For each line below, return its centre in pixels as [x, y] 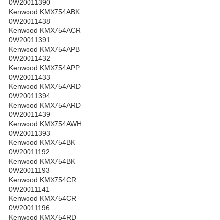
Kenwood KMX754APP [44, 68]
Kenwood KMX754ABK [44, 12]
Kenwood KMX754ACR [45, 31]
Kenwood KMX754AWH [45, 124]
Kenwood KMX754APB [44, 49]
